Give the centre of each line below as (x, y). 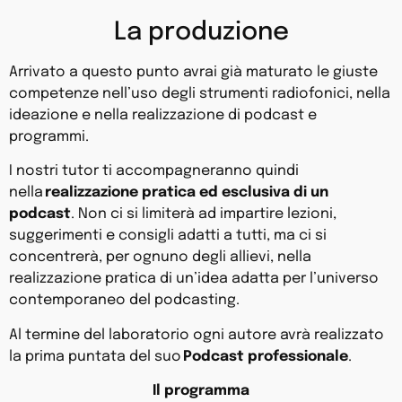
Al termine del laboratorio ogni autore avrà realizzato (197, 335)
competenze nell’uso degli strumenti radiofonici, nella (200, 93)
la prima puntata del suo (96, 356)
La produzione (201, 32)
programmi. (49, 136)
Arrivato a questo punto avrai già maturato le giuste (193, 72)
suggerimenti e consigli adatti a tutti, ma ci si (168, 236)
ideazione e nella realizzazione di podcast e (163, 115)
